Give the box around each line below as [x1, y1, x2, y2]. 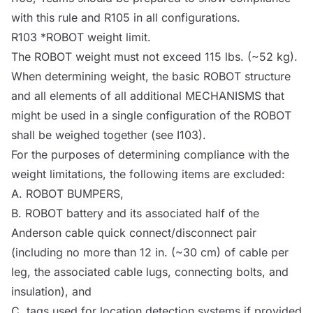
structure [241, 68, 291, 83]
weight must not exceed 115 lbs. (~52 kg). [72, 49, 298, 64]
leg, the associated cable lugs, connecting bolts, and [11, 264, 289, 279]
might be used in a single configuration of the [11, 108, 254, 122]
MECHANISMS [185, 88, 261, 103]
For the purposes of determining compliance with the [11, 147, 289, 161]
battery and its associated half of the [63, 205, 259, 220]
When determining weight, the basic [11, 68, 203, 83]
